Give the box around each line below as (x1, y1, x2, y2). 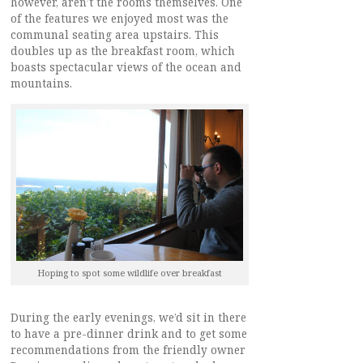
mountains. (11, 76, 72, 92)
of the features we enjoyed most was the (11, 11, 228, 27)
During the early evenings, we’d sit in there (11, 310, 246, 325)
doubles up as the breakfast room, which (11, 44, 235, 59)
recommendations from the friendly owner (11, 342, 246, 357)
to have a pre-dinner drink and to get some (11, 326, 247, 341)
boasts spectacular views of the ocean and (11, 60, 241, 75)
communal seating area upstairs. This (11, 28, 219, 43)
